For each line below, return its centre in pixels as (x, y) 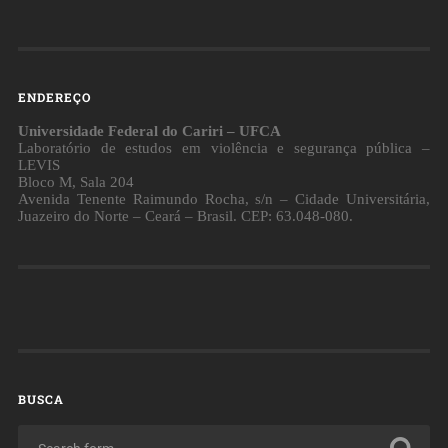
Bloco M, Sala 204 (75, 181)
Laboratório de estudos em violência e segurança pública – (224, 147)
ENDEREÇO (54, 96)
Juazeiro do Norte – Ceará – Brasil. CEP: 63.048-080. (185, 215)
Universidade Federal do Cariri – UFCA (149, 130)
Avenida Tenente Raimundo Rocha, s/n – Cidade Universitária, (224, 198)
